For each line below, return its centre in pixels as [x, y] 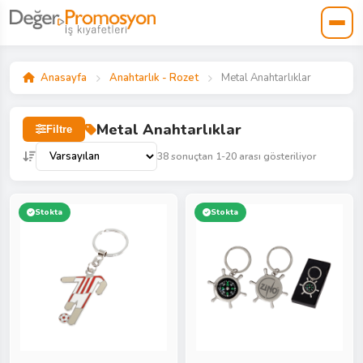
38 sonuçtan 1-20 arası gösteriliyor [237, 156]
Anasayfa [64, 78]
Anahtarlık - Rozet [154, 78]
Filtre [59, 129]
